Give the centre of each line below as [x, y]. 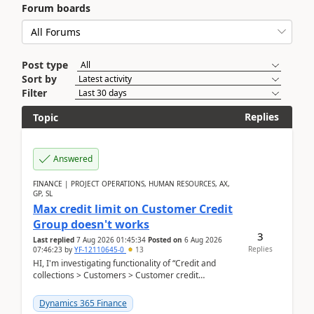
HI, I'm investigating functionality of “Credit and [124, 263]
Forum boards [56, 8]
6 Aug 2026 [203, 240]
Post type [45, 65]
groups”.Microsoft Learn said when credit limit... [125, 287]
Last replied [54, 240]
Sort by [39, 79]
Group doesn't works [91, 224]
